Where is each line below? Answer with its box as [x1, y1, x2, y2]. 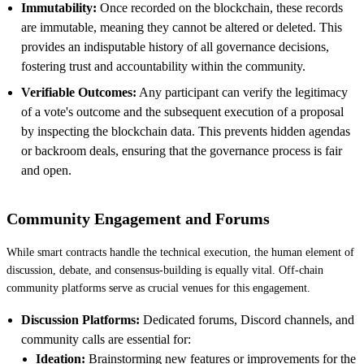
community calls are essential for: [21, 331, 191, 346]
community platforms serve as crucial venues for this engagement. [6, 281, 310, 294]
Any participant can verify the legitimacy [136, 84, 348, 99]
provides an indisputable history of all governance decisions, [21, 39, 329, 54]
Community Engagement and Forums [6, 209, 270, 227]
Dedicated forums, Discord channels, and [140, 312, 354, 327]
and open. [21, 162, 71, 177]
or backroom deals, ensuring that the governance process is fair [21, 143, 342, 158]
